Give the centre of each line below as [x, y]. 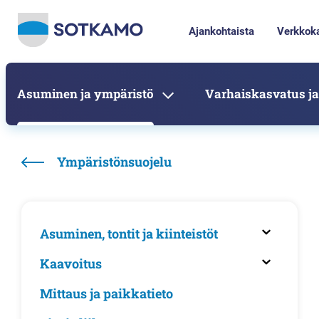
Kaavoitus [71, 263]
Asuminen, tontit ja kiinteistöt [129, 234]
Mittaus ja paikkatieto [106, 293]
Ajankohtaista [221, 31]
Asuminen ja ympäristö [85, 94]
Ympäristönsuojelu [114, 162]
